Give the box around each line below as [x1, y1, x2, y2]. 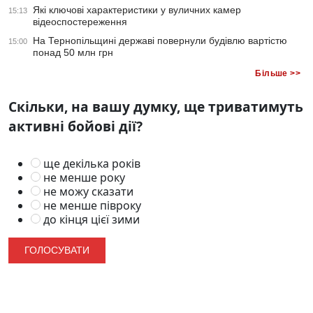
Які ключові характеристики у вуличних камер [33, 4, 241, 16]
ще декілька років [41, 155, 141, 171]
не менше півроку [41, 197, 142, 213]
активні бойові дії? [8, 117, 143, 136]
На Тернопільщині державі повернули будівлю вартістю [33, 35, 287, 47]
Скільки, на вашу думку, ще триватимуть [8, 97, 303, 117]
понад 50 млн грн [33, 47, 113, 59]
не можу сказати [41, 183, 134, 199]
